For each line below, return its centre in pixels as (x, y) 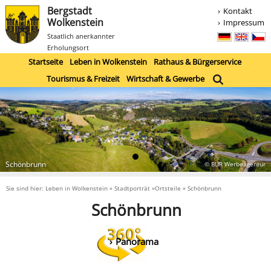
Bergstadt (69, 11)
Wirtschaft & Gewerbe (165, 78)
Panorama (137, 241)
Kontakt (238, 11)
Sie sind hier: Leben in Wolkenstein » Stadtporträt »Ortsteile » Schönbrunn (113, 188)
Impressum (244, 22)
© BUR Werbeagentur (235, 165)
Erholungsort (68, 48)
